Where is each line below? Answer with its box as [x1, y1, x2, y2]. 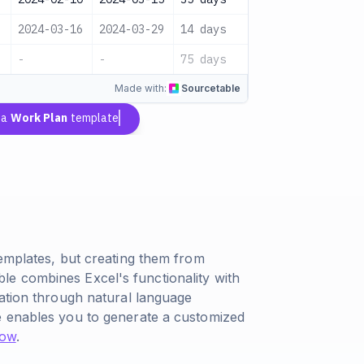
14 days [180, 22, 226, 37]
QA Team [262, 22, 307, 37]
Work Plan [10, 110, 68, 125]
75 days [180, 52, 226, 67]
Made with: [115, 82, 167, 94]
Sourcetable [181, 82, 240, 94]
